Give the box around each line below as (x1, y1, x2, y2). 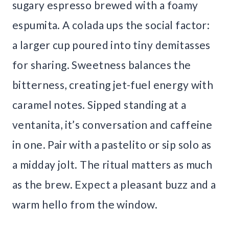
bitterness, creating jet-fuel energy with (12, 78, 214, 91)
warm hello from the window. (12, 197, 158, 211)
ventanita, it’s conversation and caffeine (12, 118, 213, 131)
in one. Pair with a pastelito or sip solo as (12, 138, 212, 151)
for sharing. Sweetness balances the (12, 58, 191, 71)
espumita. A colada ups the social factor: (12, 18, 210, 31)
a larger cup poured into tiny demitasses (12, 38, 211, 51)
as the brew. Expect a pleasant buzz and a (12, 177, 216, 191)
